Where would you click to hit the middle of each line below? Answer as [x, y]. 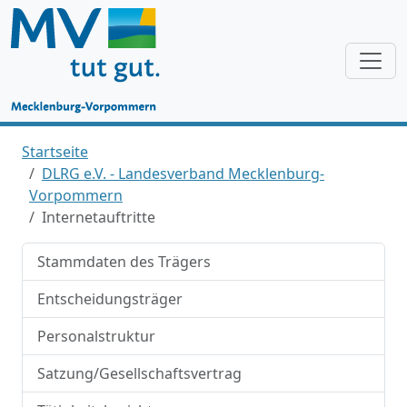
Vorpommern [76, 195]
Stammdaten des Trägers [124, 262]
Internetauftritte [99, 217]
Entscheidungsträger [110, 299]
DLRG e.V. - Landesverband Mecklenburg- [183, 174]
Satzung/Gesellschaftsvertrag [139, 373]
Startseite [55, 152]
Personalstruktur [96, 336]
